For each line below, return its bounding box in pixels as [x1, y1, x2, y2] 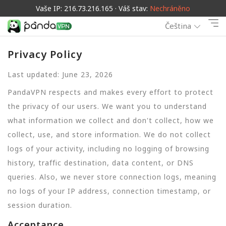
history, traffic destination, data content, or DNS [8, 157, 194, 167]
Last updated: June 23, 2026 [8, 70, 113, 80]
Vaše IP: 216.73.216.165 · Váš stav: [36, 4, 150, 13]
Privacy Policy [8, 47, 82, 61]
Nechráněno [150, 4, 190, 13]
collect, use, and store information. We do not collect [8, 129, 211, 139]
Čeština [165, 21, 191, 31]
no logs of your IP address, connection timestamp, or [8, 186, 211, 196]
